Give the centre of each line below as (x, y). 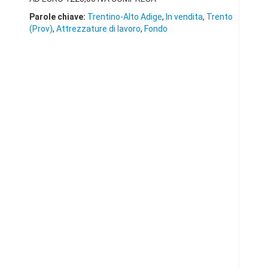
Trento (220, 17)
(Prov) (41, 29)
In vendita (184, 17)
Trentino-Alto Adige (125, 17)
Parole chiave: (58, 17)
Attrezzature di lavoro (98, 29)
